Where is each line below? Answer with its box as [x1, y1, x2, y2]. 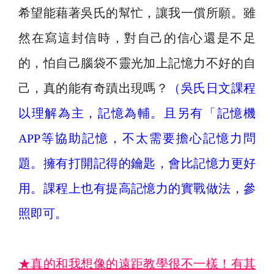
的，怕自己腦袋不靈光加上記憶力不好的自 [18, 56, 256, 70]
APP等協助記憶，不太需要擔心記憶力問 [18, 131, 256, 145]
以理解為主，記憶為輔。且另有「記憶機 [18, 106, 256, 120]
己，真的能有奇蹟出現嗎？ [18, 81, 169, 95]
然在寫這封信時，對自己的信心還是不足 [18, 31, 256, 45]
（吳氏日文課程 [168, 81, 256, 95]
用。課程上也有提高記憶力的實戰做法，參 [18, 182, 256, 195]
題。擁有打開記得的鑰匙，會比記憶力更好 [18, 157, 256, 170]
